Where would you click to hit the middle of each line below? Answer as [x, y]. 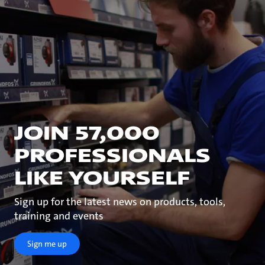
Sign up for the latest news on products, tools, [119, 202]
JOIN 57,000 [87, 134]
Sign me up [47, 244]
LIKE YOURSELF [102, 179]
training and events [59, 216]
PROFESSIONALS [112, 156]
